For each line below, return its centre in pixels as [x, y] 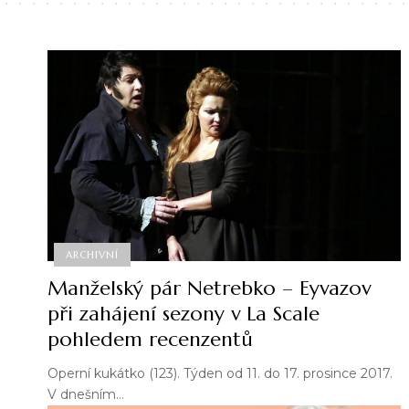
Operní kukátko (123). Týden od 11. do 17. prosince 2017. [220, 374]
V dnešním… [86, 395]
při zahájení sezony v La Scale [184, 314]
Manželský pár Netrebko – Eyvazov [209, 288]
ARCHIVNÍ [92, 254]
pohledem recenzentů [150, 340]
